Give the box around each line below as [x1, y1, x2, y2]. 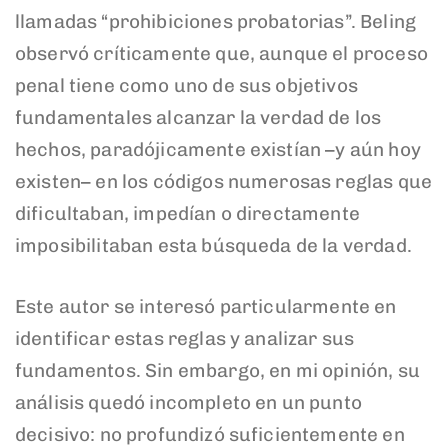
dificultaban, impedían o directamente [15, 202, 360, 226]
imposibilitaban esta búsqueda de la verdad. [15, 234, 412, 258]
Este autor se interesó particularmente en [15, 294, 397, 318]
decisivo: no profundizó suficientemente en [15, 422, 405, 446]
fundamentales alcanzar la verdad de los [15, 106, 382, 130]
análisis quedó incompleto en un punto [15, 390, 362, 414]
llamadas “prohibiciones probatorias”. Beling [15, 10, 417, 34]
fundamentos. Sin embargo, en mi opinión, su [15, 358, 420, 382]
